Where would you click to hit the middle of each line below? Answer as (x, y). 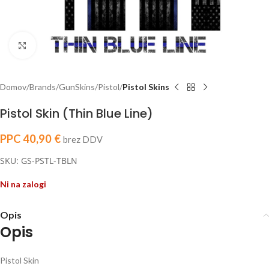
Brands (43, 87)
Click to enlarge (64, 45)
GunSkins (77, 87)
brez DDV (83, 140)
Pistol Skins (146, 87)
